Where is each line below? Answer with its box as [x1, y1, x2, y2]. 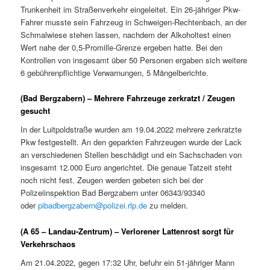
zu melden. [147, 199, 189, 212]
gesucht [20, 104, 51, 116]
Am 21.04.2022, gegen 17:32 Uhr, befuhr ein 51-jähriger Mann [20, 257, 235, 269]
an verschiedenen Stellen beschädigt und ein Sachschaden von [20, 149, 242, 161]
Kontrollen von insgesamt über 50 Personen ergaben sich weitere [20, 54, 248, 66]
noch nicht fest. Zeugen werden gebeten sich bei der [20, 174, 204, 186]
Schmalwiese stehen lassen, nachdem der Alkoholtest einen [20, 28, 231, 40]
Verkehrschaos [20, 237, 76, 250]
